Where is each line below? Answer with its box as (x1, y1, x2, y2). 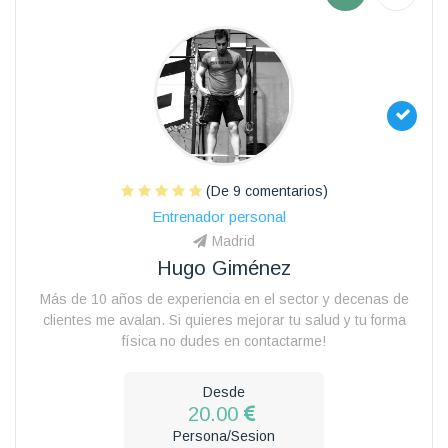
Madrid (212, 232, 255, 249)
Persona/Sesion (173, 427, 275, 444)
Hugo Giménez (157, 256, 291, 279)
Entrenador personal (152, 207, 286, 225)
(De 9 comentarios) (201, 182, 328, 199)
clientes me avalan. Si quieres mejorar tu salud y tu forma (42, 311, 406, 328)
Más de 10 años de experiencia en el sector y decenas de (39, 290, 409, 307)
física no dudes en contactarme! (122, 332, 326, 349)
